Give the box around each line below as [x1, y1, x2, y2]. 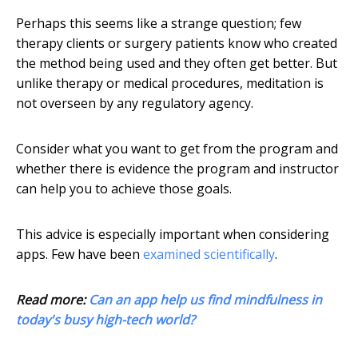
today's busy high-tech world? [16, 311, 195, 329]
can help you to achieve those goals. [16, 180, 232, 198]
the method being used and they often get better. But [16, 54, 337, 73]
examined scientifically [143, 245, 275, 264]
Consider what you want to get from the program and [16, 140, 338, 158]
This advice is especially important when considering [16, 225, 329, 244]
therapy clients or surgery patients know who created [16, 34, 337, 53]
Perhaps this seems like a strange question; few [16, 14, 301, 33]
